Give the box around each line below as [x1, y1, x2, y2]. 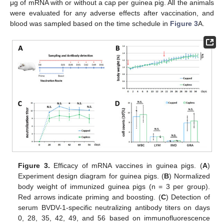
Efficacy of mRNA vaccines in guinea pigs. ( [49, 161, 202, 169]
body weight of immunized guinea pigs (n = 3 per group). [18, 182, 210, 190]
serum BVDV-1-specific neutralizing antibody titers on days [18, 203, 210, 211]
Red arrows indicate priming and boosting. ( [18, 192, 161, 201]
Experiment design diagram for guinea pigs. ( [18, 171, 164, 180]
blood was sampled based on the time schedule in [10, 19, 170, 27]
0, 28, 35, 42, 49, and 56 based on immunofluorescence [18, 213, 210, 222]
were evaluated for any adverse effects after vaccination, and [10, 8, 214, 17]
